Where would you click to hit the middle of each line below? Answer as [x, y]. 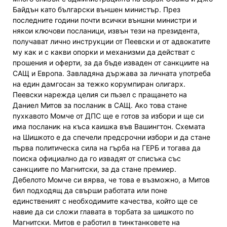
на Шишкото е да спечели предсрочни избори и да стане [111, 137]
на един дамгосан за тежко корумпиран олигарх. [99, 84]
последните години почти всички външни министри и [105, 20]
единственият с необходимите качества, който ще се [105, 201]
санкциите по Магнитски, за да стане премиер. [94, 169]
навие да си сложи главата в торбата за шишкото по [103, 212]
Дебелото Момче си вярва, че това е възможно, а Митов [111, 180]
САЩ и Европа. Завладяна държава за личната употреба [112, 73]
